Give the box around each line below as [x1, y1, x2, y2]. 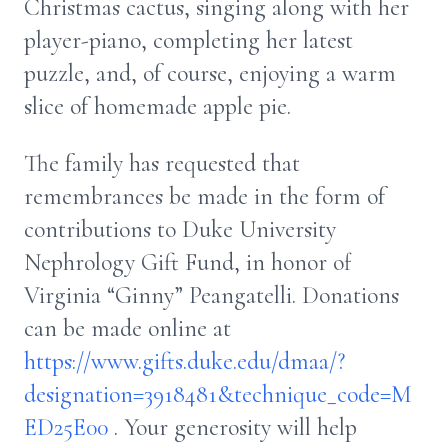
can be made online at [24, 314, 231, 343]
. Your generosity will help [108, 413, 357, 442]
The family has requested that [24, 149, 300, 178]
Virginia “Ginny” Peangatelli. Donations [24, 281, 399, 310]
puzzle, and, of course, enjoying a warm [24, 59, 396, 88]
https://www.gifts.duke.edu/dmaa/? [24, 347, 345, 376]
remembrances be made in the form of [24, 182, 385, 211]
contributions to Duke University [24, 215, 336, 244]
